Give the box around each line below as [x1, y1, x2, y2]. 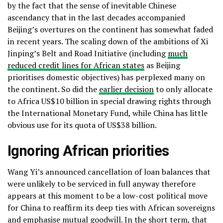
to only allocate [154, 84, 213, 95]
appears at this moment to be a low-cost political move [7, 190, 208, 202]
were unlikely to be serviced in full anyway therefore [7, 178, 196, 190]
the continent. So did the [7, 84, 99, 95]
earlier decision [99, 84, 154, 95]
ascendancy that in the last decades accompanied [7, 12, 185, 23]
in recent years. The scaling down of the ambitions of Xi [7, 36, 208, 47]
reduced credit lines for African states [7, 60, 144, 71]
